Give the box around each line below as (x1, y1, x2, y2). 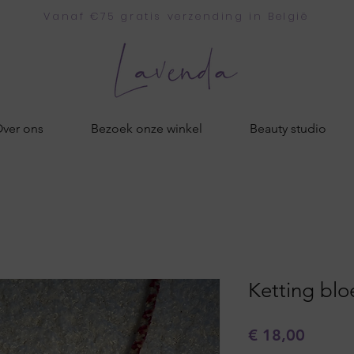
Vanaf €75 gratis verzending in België (43, 9, 309, 24)
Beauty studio (249, 121, 326, 136)
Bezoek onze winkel (91, 121, 202, 136)
